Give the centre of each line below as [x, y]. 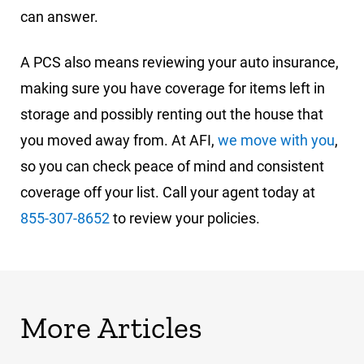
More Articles [111, 328]
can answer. [59, 17]
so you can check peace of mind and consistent [172, 167]
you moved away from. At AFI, [119, 141]
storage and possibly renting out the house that [172, 115]
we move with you [276, 141]
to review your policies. [185, 219]
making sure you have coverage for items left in [173, 89]
